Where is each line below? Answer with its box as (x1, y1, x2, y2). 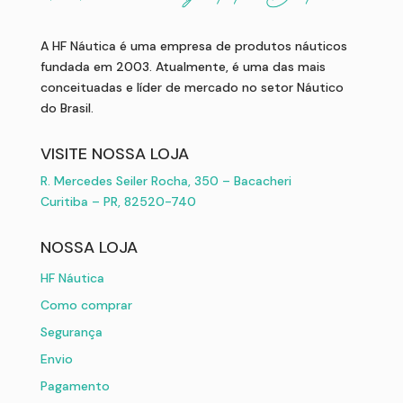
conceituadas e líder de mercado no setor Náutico (40, 78, 344, 95)
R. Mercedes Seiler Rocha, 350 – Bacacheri (40, 172, 291, 189)
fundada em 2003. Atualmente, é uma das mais (40, 58, 326, 75)
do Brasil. (40, 99, 94, 116)
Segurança (40, 323, 103, 340)
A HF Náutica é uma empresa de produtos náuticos (40, 37, 347, 54)
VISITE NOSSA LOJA (40, 142, 189, 165)
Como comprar (40, 296, 132, 313)
